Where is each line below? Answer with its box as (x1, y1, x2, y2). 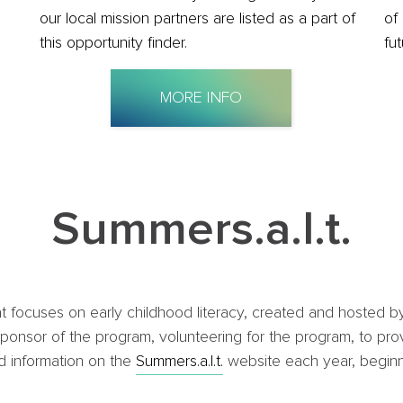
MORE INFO (159, 90, 242, 106)
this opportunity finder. (39, 35, 187, 51)
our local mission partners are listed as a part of (39, 11, 355, 27)
